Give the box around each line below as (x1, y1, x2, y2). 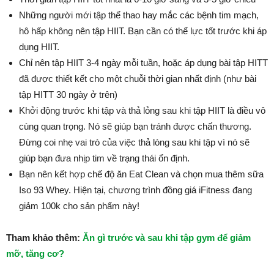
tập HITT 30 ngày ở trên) (19, 89, 117, 100)
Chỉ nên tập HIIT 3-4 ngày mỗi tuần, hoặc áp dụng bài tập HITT (19, 57, 268, 68)
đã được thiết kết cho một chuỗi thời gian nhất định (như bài (19, 73, 256, 84)
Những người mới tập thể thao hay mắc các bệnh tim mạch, (19, 10, 259, 20)
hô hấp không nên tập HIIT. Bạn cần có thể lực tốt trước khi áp (19, 26, 267, 36)
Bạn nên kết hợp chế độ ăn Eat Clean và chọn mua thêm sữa (19, 169, 264, 179)
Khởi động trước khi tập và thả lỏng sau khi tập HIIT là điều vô (19, 105, 265, 116)
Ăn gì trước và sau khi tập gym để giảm (83, 232, 251, 243)
